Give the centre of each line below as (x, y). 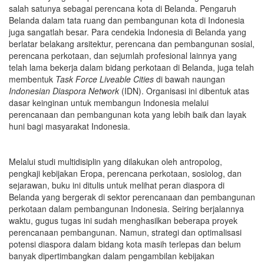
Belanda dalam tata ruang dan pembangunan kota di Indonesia (127, 20)
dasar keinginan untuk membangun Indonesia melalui (109, 103)
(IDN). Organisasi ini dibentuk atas (184, 91)
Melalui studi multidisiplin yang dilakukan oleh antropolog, (115, 161)
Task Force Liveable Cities (105, 79)
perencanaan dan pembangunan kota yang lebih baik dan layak (128, 114)
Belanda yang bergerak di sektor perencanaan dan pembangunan (132, 197)
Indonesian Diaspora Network (64, 91)
